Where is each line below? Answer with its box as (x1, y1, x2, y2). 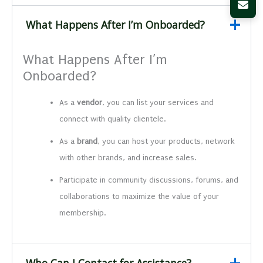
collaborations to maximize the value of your (59, 191, 220, 201)
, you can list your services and (102, 97, 214, 107)
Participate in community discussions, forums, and (59, 175, 239, 184)
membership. (59, 208, 106, 217)
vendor (77, 97, 103, 107)
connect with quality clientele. (59, 114, 166, 123)
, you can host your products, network (97, 136, 235, 146)
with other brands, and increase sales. (59, 153, 197, 162)
